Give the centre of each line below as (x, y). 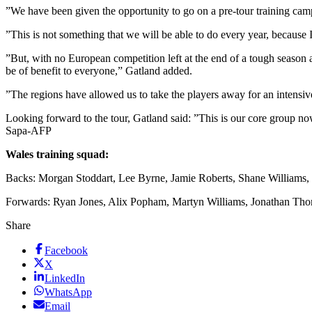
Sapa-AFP (29, 131)
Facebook (66, 251)
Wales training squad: (57, 155)
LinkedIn (65, 279)
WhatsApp (68, 292)
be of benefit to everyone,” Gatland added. (99, 71)
